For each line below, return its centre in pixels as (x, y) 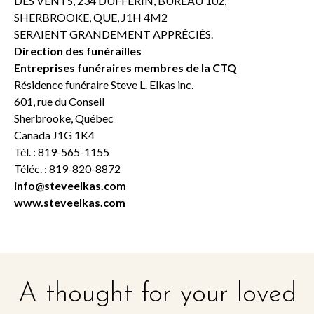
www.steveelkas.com (70, 202)
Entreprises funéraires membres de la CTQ (125, 68)
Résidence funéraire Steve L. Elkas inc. (104, 84)
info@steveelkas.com (70, 185)
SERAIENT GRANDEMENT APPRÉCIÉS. (114, 34)
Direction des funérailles (78, 51)
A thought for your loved (157, 295)
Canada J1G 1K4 (54, 135)
